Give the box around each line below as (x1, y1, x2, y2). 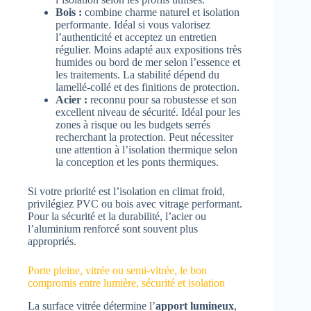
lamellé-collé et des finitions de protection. (56, 81, 239, 94)
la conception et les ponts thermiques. (56, 156, 219, 169)
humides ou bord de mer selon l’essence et (56, 56, 240, 69)
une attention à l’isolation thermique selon (56, 144, 237, 156)
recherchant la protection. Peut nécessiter (56, 131, 233, 144)
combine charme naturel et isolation (82, 6, 239, 19)
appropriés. (28, 235, 76, 248)
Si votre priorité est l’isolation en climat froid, (28, 185, 225, 198)
